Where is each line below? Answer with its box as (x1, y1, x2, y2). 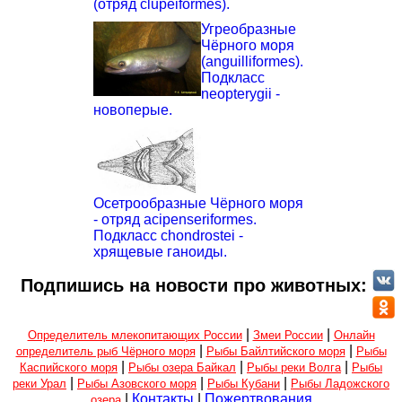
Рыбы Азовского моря (77, 377, 197, 391)
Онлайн (333, 328, 375, 343)
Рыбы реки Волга (247, 361, 341, 375)
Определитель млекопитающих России (27, 328, 242, 343)
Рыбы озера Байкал (128, 361, 236, 375)
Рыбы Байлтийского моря (205, 345, 345, 359)
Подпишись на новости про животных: (21, 275, 367, 296)
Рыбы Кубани (207, 377, 280, 391)
